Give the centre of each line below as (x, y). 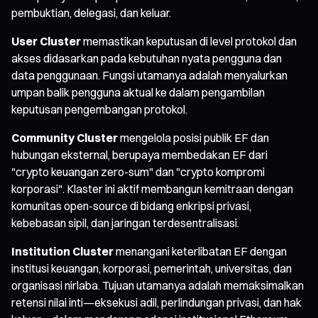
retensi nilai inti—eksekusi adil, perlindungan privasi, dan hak (157, 302)
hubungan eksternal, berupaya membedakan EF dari (139, 154)
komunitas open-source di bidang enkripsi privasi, (131, 205)
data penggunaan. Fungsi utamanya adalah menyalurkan (149, 75)
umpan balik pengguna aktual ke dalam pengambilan (138, 92)
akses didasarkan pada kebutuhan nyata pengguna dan (147, 58)
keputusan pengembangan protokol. (99, 109)
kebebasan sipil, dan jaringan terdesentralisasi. (125, 223)
